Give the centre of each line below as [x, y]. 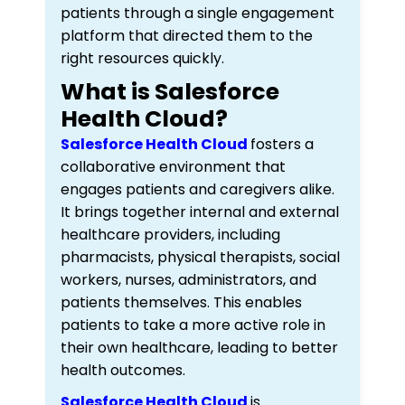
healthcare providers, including [170, 234]
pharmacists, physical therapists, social [200, 257]
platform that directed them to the [187, 35]
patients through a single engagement [198, 13]
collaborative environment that [173, 166]
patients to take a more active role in [193, 325]
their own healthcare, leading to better [199, 347]
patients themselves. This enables [181, 302]
